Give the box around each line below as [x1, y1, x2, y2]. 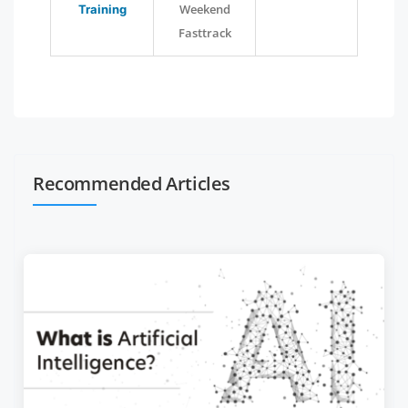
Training [77, 2, 127, 16]
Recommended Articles [33, 171, 230, 196]
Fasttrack [178, 25, 231, 41]
